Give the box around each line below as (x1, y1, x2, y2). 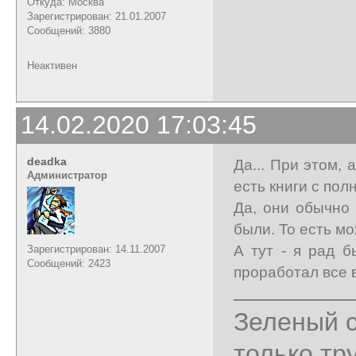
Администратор (27, 168, 107, 181)
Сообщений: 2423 (27, 257, 110, 269)
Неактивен (27, 59, 77, 72)
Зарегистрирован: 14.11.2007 (27, 242, 165, 255)
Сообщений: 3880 (27, 24, 110, 37)
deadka (27, 154, 67, 168)
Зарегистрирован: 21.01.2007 (27, 10, 166, 22)
